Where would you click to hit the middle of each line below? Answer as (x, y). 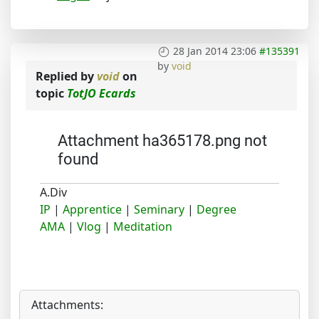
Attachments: (67, 304)
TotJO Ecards (101, 93)
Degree (216, 209)
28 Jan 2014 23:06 (215, 51)
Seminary (159, 209)
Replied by (66, 76)
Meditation (143, 226)
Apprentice (92, 209)
